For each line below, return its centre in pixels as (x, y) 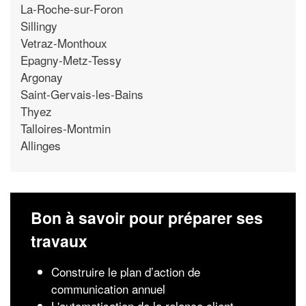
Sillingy (39, 25)
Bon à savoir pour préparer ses (147, 218)
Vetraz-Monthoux (64, 42)
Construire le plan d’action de (126, 272)
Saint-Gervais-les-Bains (82, 94)
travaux (59, 241)
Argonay (42, 76)
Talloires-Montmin (66, 128)
